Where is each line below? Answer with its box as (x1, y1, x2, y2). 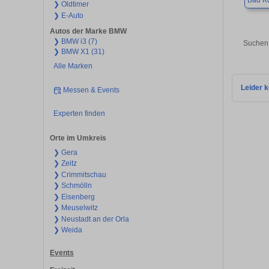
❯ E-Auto (53, 11, 83, 20)
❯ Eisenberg (53, 192, 95, 201)
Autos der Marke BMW (50, 27, 127, 36)
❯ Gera (53, 148, 77, 157)
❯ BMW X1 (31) (53, 47, 104, 56)
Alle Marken (53, 62, 92, 71)
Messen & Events (63, 85, 120, 94)
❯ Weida (53, 226, 82, 235)
